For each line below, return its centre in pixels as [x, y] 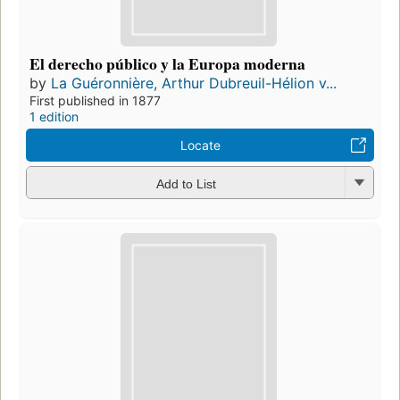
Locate [200, 146]
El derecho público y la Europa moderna [167, 64]
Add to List [186, 183]
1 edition [54, 117]
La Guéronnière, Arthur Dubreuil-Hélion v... [194, 83]
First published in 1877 [95, 101]
